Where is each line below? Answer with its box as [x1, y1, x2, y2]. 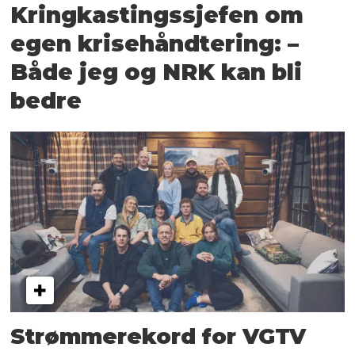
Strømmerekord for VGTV [10, 323, 307, 350]
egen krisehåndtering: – [10, 29, 300, 57]
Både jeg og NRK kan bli [10, 58, 303, 86]
